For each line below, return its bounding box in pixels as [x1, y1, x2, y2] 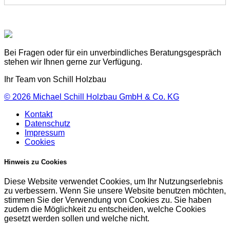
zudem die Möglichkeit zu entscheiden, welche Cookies [4, 205, 206, 214]
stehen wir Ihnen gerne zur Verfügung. [4, 57, 142, 67]
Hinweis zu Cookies [4, 158, 67, 166]
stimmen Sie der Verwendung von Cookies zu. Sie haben [4, 196, 212, 205]
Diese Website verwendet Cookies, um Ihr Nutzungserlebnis [4, 177, 223, 186]
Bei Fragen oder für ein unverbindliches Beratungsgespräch [4, 48, 221, 57]
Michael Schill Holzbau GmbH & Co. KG [33, 92, 179, 102]
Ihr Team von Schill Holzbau [4, 75, 106, 84]
